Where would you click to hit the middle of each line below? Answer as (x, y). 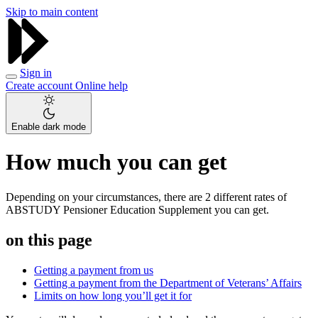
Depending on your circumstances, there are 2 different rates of (146, 197)
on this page (49, 240)
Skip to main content (52, 12)
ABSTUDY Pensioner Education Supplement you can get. (137, 209)
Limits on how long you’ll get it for (113, 295)
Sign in (36, 73)
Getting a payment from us (94, 270)
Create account (40, 86)
